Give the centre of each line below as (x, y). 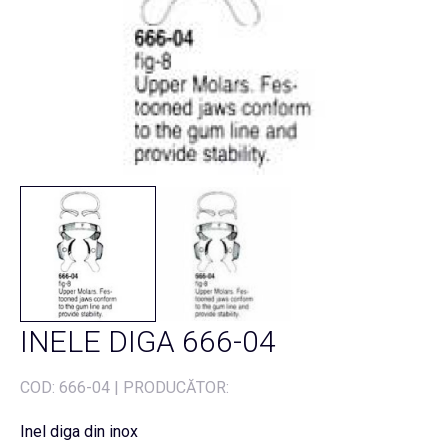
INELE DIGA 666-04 (148, 341)
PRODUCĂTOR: (176, 387)
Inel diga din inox (79, 431)
